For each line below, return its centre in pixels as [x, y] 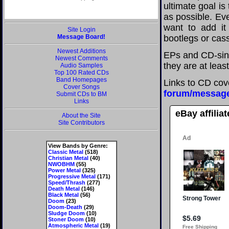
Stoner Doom [66, 219]
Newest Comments [81, 58]
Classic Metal [65, 152]
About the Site [81, 116]
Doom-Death [65, 207]
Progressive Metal [72, 176]
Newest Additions [81, 51]
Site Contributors [81, 123]
